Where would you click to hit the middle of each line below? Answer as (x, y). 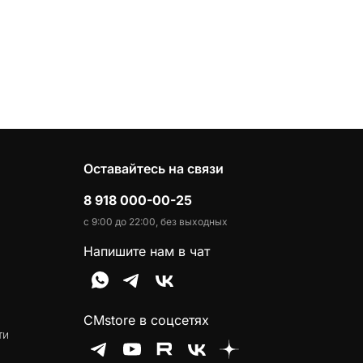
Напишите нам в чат (147, 251)
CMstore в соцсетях (146, 320)
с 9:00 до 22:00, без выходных (156, 222)
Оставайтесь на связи (154, 169)
